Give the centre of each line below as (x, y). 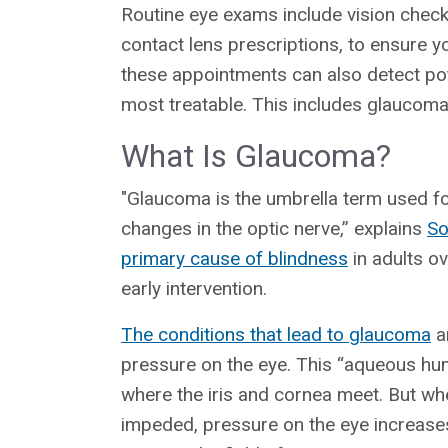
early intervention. (194, 288)
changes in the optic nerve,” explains (274, 228)
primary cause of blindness (234, 258)
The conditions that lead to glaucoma (276, 334)
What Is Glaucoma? (256, 155)
